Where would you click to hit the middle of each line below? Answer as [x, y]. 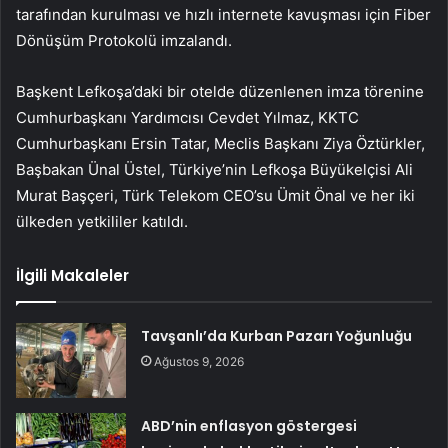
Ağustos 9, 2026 [199, 362]
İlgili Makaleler [72, 276]
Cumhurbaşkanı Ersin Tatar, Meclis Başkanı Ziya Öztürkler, [220, 144]
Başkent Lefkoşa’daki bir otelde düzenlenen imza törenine [220, 92]
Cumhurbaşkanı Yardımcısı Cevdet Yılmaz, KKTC [187, 118]
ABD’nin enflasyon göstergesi [249, 426]
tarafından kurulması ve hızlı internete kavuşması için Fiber [223, 15]
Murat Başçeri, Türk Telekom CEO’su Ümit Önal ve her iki [215, 196]
